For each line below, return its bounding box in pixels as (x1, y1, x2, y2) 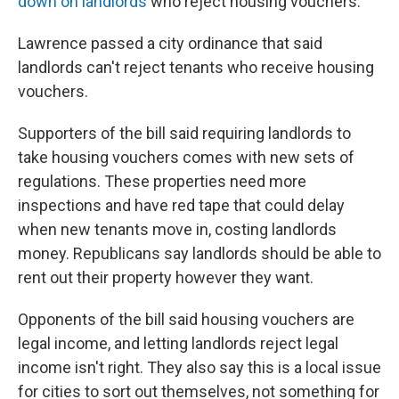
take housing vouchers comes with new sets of (18, 148, 354, 167)
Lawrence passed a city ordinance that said (18, 34, 322, 53)
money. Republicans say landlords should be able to (18, 244, 381, 264)
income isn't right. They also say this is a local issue (18, 358, 381, 378)
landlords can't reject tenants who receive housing (18, 58, 374, 77)
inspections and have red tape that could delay (18, 196, 345, 216)
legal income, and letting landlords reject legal (18, 334, 338, 354)
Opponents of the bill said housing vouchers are (18, 310, 354, 330)
